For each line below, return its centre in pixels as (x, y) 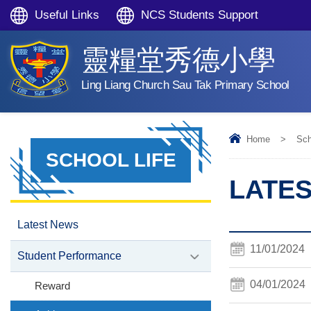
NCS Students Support (200, 15)
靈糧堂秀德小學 (178, 60)
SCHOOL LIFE (111, 160)
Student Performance (69, 256)
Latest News (48, 225)
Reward (52, 286)
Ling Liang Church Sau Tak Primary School (185, 85)
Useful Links (67, 15)
